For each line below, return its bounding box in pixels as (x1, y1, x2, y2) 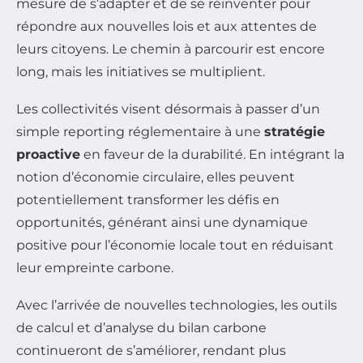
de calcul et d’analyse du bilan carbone (16, 319, 267, 335)
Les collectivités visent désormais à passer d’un (16, 100, 320, 117)
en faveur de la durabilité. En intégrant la (80, 146, 344, 162)
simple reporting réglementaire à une (16, 123, 264, 139)
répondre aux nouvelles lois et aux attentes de (16, 18, 317, 34)
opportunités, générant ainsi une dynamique (16, 214, 308, 230)
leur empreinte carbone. (16, 259, 173, 275)
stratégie (264, 123, 325, 139)
